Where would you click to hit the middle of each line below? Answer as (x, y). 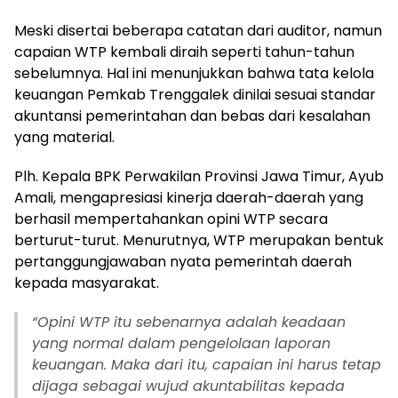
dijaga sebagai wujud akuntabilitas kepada (188, 386)
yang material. (64, 137)
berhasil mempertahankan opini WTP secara (171, 219)
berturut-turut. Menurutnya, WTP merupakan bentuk (199, 240)
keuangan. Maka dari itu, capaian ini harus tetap (207, 364)
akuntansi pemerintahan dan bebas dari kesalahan (192, 115)
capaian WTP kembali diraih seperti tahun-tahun (184, 52)
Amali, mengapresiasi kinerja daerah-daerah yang (189, 197)
